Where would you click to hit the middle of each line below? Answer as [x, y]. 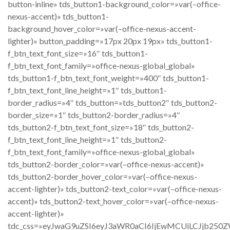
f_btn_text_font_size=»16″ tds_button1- [78, 53]
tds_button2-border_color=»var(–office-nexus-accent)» [106, 164]
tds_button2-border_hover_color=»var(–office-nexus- [102, 176]
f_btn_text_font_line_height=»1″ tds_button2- [87, 139]
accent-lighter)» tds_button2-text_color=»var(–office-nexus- [115, 189]
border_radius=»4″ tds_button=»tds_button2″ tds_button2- [112, 102]
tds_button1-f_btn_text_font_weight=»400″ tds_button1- [108, 78]
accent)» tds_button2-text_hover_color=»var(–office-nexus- [113, 201]
